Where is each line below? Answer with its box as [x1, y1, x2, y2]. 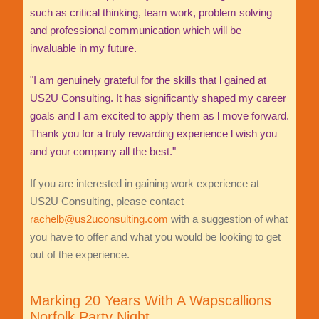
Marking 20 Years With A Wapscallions [29, 292, 271, 308]
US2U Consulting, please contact [29, 194, 184, 207]
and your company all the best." [29, 145, 176, 157]
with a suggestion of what [167, 212, 288, 225]
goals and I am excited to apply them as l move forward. [29, 109, 289, 122]
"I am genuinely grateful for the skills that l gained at [29, 73, 266, 86]
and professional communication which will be [29, 23, 241, 36]
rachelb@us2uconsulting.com [29, 212, 168, 225]
